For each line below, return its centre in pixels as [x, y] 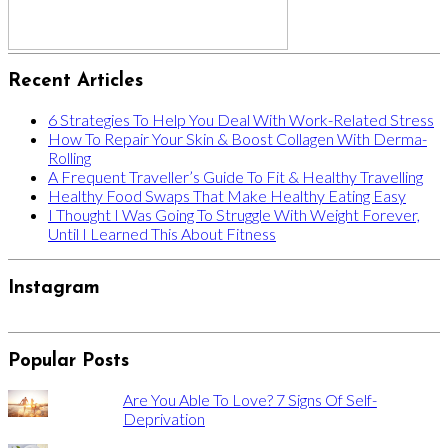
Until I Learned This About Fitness [162, 233]
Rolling [69, 157]
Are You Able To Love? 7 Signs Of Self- [249, 399]
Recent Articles [75, 82]
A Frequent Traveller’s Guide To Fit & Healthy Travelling [235, 176]
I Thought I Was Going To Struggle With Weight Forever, [234, 214]
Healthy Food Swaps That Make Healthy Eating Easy [227, 195]
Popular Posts [68, 362]
